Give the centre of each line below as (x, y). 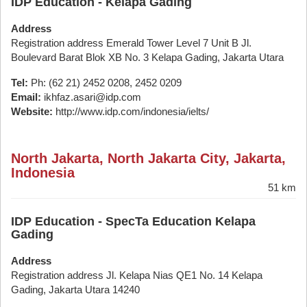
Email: (26, 97)
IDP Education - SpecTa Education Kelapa (133, 221)
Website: (32, 111)
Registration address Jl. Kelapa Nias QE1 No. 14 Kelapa (137, 275)
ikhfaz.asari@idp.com (91, 97)
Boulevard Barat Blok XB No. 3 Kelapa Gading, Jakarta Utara (147, 57)
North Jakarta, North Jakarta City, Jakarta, (148, 158)
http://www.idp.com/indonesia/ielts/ (131, 111)
